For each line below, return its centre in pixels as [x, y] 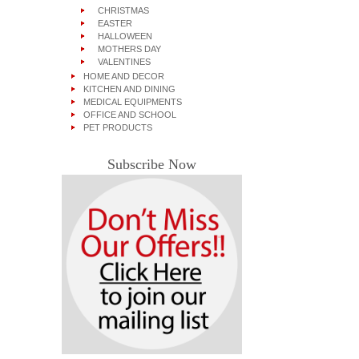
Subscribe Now [152, 164]
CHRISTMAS [119, 10]
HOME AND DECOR [121, 76]
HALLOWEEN [120, 36]
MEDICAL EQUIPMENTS [130, 102]
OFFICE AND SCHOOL [127, 115]
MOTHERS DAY [125, 49]
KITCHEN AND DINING [127, 89]
